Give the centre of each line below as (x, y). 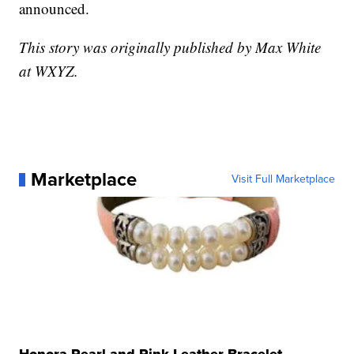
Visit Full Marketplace (283, 179)
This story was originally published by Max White (170, 47)
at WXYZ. (49, 71)
